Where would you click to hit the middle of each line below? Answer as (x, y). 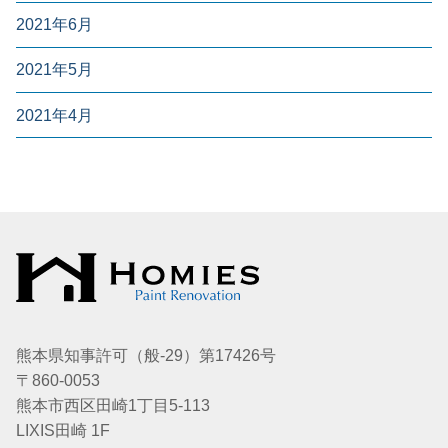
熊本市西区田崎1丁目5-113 (113, 406)
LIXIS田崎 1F (63, 431)
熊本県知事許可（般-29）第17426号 (146, 356)
